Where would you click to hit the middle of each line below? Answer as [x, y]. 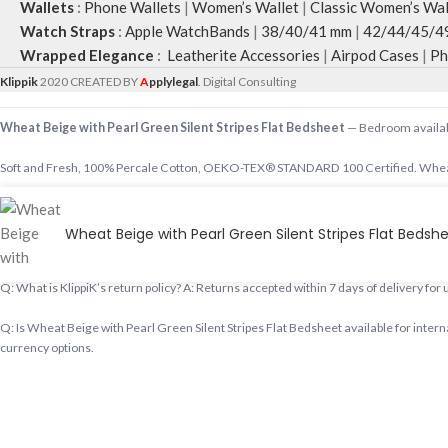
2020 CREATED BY [90, 81]
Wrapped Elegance [87, 55]
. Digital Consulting [247, 81]
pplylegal [173, 81]
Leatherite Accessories [242, 55]
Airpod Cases [375, 55]
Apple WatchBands [187, 31]
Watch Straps [67, 31]
